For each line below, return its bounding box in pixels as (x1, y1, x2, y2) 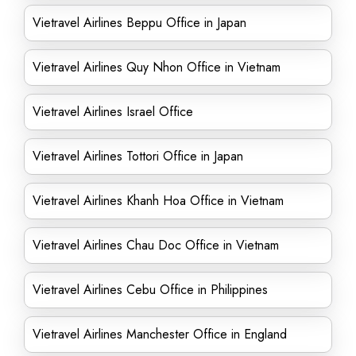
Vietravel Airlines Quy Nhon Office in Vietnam (33, 58, 281, 76)
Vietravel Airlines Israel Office (33, 103, 193, 121)
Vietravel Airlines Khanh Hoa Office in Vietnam (33, 192, 284, 210)
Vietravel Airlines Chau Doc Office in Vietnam (33, 236, 279, 254)
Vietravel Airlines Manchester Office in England (33, 325, 287, 343)
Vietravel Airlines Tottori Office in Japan (33, 147, 243, 165)
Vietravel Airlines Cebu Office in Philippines (33, 281, 268, 299)
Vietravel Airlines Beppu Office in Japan (33, 14, 246, 32)
